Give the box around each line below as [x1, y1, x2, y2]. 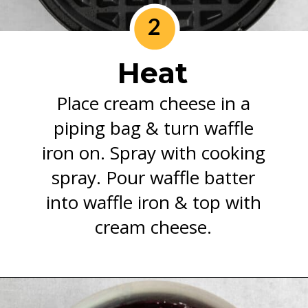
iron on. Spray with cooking [41, 140, 265, 166]
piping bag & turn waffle [53, 115, 254, 141]
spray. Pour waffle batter [52, 165, 256, 190]
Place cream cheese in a [56, 91, 251, 116]
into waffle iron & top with [45, 190, 261, 215]
